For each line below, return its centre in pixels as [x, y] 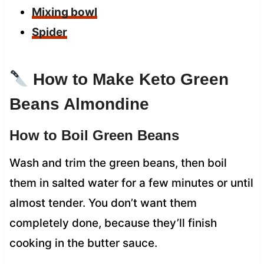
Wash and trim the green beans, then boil [118, 163]
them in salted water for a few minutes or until [131, 183]
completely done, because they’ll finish [113, 223]
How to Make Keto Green [128, 79]
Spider [49, 32]
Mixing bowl [64, 12]
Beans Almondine [79, 104]
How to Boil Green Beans [94, 135]
